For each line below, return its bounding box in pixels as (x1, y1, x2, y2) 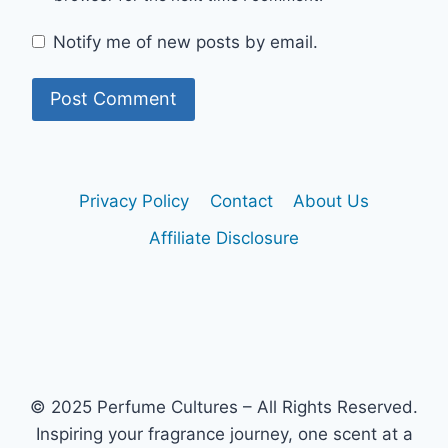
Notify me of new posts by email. (53, 31, 319, 52)
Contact (209, 190, 273, 211)
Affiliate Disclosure (149, 227, 299, 248)
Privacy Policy (79, 190, 190, 211)
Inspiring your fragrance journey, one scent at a (35, 423, 413, 444)
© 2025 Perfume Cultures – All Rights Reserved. (30, 396, 418, 417)
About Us (292, 190, 369, 211)
